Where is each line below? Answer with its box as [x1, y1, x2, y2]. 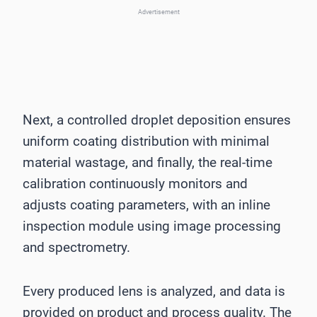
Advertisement [137, 8, 180, 16]
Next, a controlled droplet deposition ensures [23, 111, 291, 128]
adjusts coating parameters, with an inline [23, 196, 270, 213]
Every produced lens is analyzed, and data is [23, 282, 285, 299]
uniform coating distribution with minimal [23, 132, 270, 149]
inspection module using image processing [23, 217, 281, 234]
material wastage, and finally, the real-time [23, 154, 272, 171]
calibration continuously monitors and [23, 175, 248, 192]
